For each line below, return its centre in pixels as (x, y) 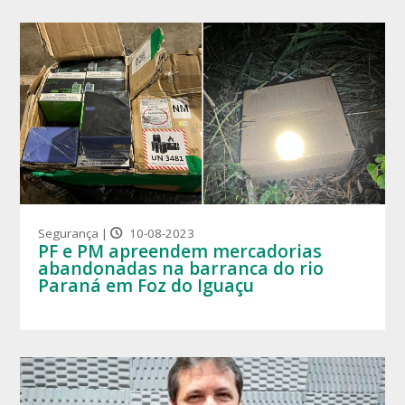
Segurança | (75, 234)
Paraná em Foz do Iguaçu (146, 286)
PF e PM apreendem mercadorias (180, 251)
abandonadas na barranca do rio (181, 268)
